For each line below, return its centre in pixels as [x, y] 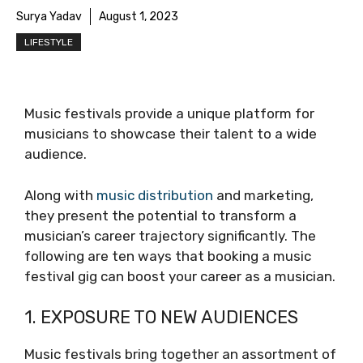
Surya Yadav [49, 17]
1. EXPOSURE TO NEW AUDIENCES [161, 317]
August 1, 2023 [139, 17]
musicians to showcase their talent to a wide [171, 134]
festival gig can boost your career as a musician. [180, 276]
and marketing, [263, 195]
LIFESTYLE [49, 42]
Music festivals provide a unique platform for [169, 113]
